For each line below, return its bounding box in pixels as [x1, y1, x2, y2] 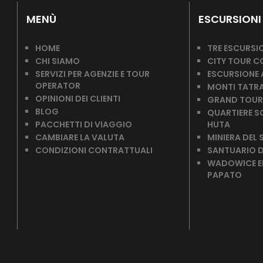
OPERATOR [35, 80, 80, 92]
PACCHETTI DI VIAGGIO [35, 119, 132, 130]
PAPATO [207, 169, 242, 181]
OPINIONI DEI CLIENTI [35, 93, 120, 104]
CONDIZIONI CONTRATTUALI [35, 144, 153, 156]
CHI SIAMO [35, 55, 80, 67]
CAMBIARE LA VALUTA [35, 131, 124, 143]
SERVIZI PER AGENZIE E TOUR [35, 68, 150, 80]
